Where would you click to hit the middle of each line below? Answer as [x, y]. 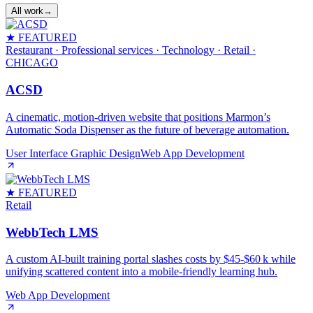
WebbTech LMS [52, 232]
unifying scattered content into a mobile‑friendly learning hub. [141, 272]
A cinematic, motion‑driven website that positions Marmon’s [138, 117]
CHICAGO [32, 63]
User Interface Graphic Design [73, 153]
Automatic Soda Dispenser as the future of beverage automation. [147, 129]
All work [27, 11]
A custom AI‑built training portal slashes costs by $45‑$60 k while [151, 259]
